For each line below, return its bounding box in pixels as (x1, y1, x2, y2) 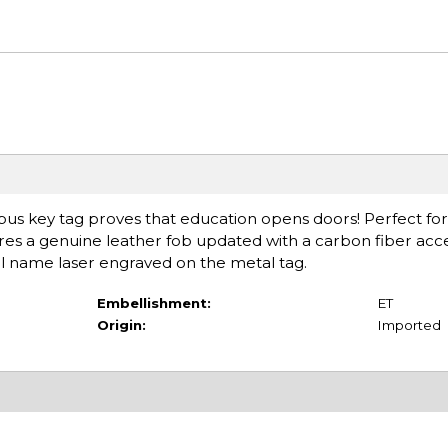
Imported (376, 317, 441, 334)
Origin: (96, 317, 146, 334)
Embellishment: (96, 295, 211, 312)
